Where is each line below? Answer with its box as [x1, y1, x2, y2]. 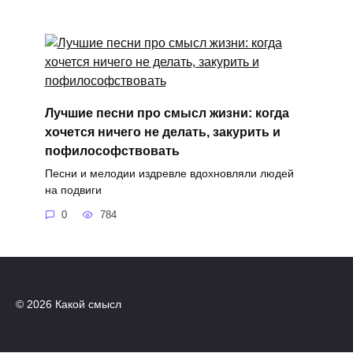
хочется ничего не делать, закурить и [44, 124, 281, 139]
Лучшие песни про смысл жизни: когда [44, 106, 289, 120]
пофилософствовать [44, 143, 180, 158]
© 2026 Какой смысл [16, 297, 121, 310]
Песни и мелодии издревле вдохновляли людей [44, 166, 294, 180]
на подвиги [44, 183, 102, 196]
